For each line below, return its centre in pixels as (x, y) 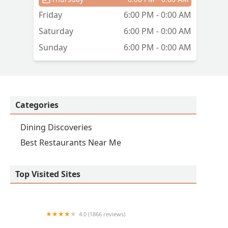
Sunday (53, 48)
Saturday (56, 31)
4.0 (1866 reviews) (102, 214)
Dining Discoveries (56, 127)
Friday (50, 15)
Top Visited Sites (48, 174)
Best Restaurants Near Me (71, 143)
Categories (37, 105)
